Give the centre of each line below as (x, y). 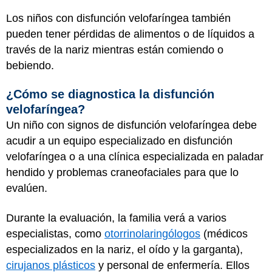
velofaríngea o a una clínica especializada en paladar (135, 157)
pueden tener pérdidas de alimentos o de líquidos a (130, 34)
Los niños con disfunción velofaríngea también (118, 18)
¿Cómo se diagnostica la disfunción (110, 94)
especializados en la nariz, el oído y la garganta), (124, 249)
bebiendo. (32, 65)
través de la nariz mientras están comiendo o (115, 49)
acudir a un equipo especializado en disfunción (119, 141)
